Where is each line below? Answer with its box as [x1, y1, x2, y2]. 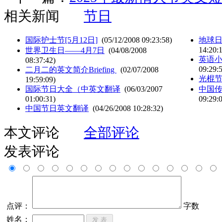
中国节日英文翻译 [25, 104, 89, 112]
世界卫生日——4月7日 [25, 46, 105, 55]
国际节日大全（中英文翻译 [25, 84, 120, 93]
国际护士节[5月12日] [25, 35, 98, 44]
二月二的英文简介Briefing [25, 65, 116, 74]
